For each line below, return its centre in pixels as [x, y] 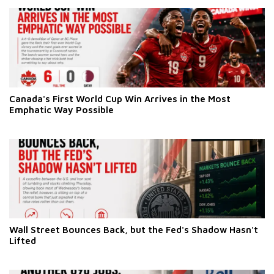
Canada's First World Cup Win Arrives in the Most [120, 99]
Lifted [23, 241]
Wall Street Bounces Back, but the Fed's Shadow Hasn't [134, 230]
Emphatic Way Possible [61, 110]
